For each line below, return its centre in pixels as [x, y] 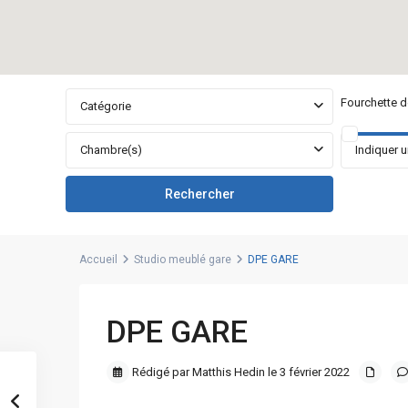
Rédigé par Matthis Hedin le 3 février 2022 [240, 372]
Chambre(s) [111, 150]
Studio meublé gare [183, 260]
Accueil [98, 260]
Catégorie [106, 106]
